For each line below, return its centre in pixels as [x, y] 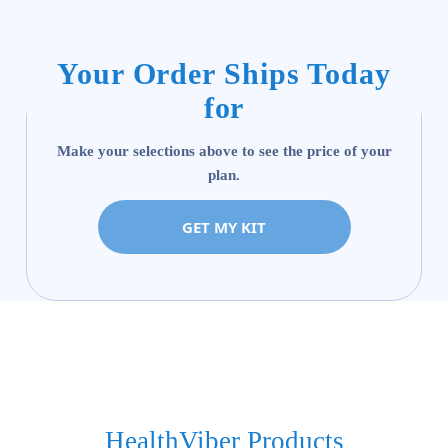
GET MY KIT [224, 227]
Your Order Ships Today [224, 74]
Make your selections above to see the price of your [224, 151]
